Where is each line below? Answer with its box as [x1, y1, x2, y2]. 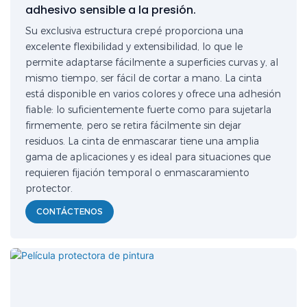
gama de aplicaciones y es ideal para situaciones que [25, 151, 271, 164]
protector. [25, 182, 73, 195]
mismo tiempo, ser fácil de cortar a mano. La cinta [25, 72, 262, 85]
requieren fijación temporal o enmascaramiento [25, 167, 250, 180]
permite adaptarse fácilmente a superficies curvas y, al [25, 56, 279, 69]
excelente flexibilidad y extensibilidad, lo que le [25, 40, 243, 53]
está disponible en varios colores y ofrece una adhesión [25, 88, 282, 101]
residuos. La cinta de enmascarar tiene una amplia [25, 135, 260, 148]
